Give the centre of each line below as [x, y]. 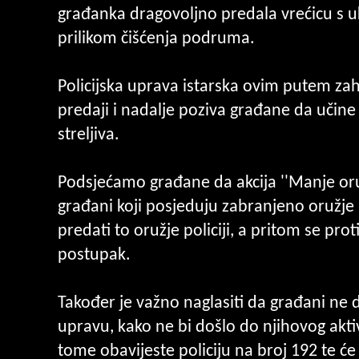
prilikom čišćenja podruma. [156, 39]
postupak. [94, 256]
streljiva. [89, 135]
